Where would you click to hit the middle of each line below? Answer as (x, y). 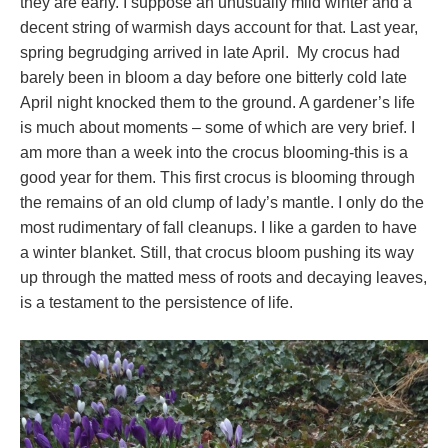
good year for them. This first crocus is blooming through (217, 177)
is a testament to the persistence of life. (156, 302)
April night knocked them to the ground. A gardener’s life (217, 102)
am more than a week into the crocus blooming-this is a (214, 152)
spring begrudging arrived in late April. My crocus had (210, 52)
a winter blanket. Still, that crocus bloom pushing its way (217, 252)
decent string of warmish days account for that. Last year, (219, 27)
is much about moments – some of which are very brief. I (217, 127)
